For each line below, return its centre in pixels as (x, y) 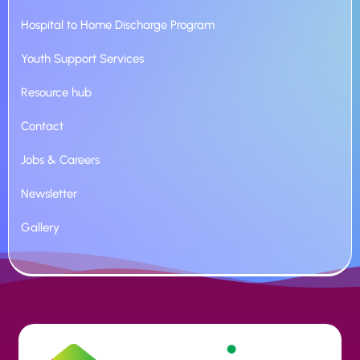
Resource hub (56, 93)
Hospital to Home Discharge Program (118, 25)
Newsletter (49, 194)
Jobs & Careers (60, 160)
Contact (42, 127)
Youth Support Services (82, 59)
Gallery (40, 228)
